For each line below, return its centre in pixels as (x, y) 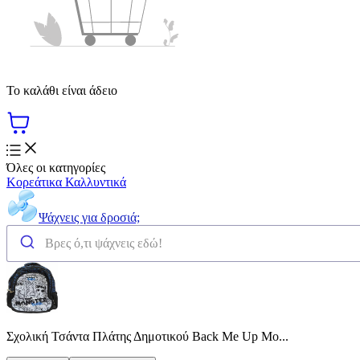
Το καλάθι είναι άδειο (62, 90)
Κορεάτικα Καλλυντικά (66, 182)
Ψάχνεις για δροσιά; (89, 217)
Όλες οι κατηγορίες (56, 167)
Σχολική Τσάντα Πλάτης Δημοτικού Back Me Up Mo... (147, 336)
